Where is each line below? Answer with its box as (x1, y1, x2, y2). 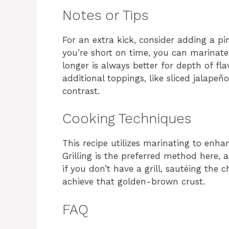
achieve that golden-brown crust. (62, 176, 205, 187)
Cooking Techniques (62, 110, 191, 127)
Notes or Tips (62, 7, 148, 24)
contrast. (62, 85, 100, 96)
